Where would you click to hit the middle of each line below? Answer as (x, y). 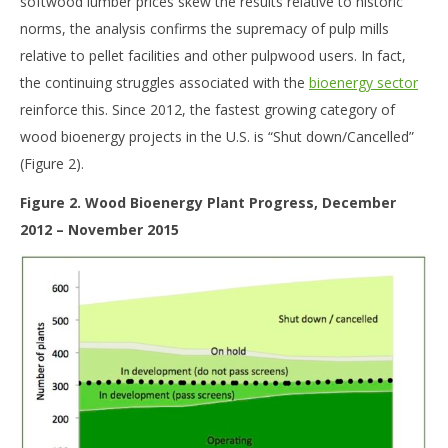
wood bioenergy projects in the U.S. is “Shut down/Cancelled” (217, 136)
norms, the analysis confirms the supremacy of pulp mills (204, 28)
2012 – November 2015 (99, 229)
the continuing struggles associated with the (164, 82)
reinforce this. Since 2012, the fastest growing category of (207, 109)
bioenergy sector (363, 82)
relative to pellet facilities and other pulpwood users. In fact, (213, 55)
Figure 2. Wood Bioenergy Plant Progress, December (208, 202)
